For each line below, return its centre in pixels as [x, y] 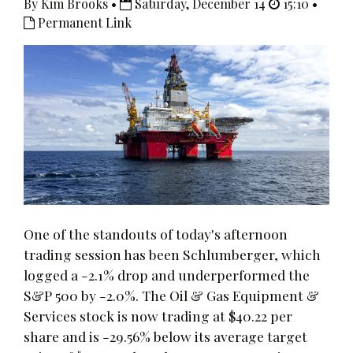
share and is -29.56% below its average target [165, 336]
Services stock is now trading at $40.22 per [158, 315]
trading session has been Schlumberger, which [172, 254]
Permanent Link [83, 22]
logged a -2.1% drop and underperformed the [167, 274]
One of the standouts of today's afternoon [156, 233]
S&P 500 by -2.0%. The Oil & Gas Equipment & [171, 295]
